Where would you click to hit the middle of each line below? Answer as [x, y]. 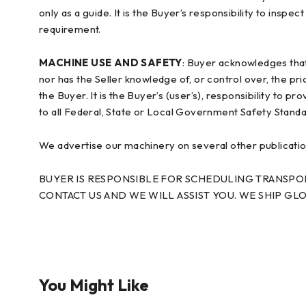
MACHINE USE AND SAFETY [111, 62]
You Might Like [94, 285]
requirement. [70, 29]
